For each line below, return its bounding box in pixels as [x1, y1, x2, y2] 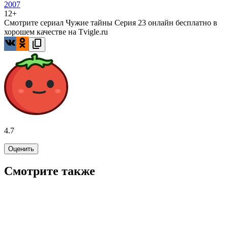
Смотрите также [4, 164, 95, 178]
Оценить [8, 145, 34, 153]
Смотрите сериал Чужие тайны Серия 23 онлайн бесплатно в [4, 18, 217, 27]
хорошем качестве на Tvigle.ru [4, 27, 108, 37]
